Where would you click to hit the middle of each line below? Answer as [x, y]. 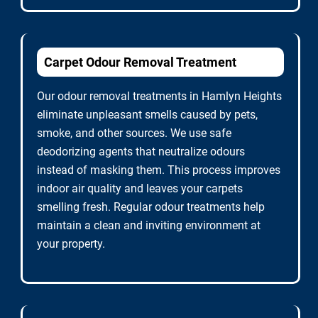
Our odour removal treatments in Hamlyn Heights [159, 96]
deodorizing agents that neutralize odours [141, 152]
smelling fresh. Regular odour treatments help [151, 207]
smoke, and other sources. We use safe [134, 133]
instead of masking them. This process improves [159, 170]
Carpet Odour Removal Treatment [140, 62]
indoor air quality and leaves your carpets [140, 188]
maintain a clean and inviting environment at [149, 225]
